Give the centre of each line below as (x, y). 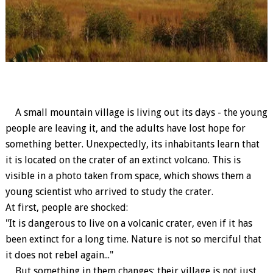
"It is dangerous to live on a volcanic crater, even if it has (129, 223)
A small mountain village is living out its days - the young (136, 112)
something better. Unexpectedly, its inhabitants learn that (132, 144)
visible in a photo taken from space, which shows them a (128, 176)
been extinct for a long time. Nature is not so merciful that (133, 239)
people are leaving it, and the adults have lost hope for (125, 128)
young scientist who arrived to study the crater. (109, 192)
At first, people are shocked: (66, 207)
